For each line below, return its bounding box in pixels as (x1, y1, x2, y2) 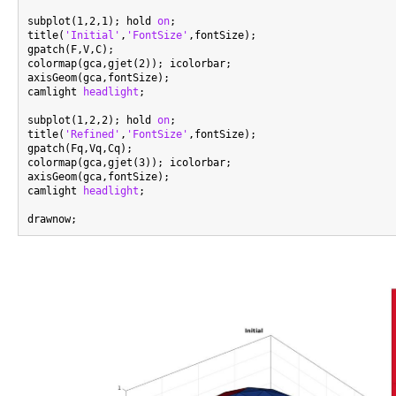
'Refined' (65, 127, 120, 141)
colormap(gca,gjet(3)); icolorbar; (27, 156, 232, 169)
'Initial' (65, 28, 120, 42)
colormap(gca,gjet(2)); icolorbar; (27, 57, 232, 70)
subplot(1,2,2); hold (27, 113, 157, 126)
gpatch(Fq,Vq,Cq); (27, 141, 133, 155)
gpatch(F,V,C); (27, 42, 114, 56)
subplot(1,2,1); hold (27, 14, 157, 27)
